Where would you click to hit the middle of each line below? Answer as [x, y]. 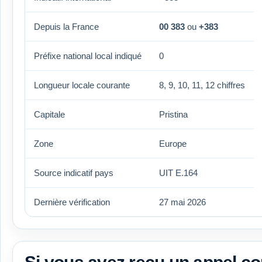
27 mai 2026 [182, 202]
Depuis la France [66, 26]
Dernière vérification [72, 202]
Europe [173, 143]
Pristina [173, 114]
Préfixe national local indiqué [88, 56]
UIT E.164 [178, 173]
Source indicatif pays [74, 173]
